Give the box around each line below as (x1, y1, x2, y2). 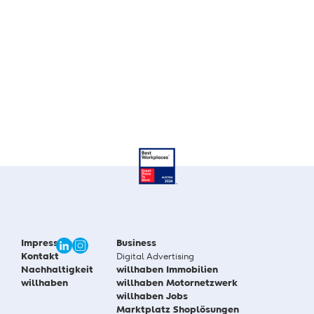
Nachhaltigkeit (21, 263, 93, 277)
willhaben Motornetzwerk (116, 276, 238, 290)
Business (116, 236, 156, 250)
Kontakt (21, 250, 59, 264)
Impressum (21, 236, 72, 250)
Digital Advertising (116, 250, 194, 264)
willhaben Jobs (116, 289, 188, 303)
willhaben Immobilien (116, 263, 218, 277)
